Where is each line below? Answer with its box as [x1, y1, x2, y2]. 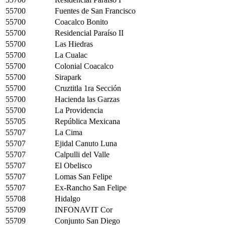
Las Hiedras [55, 39, 93, 48]
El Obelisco [55, 161, 92, 170]
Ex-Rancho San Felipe [55, 183, 127, 192]
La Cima [55, 128, 82, 137]
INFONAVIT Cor [55, 205, 113, 214]
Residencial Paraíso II [55, 28, 124, 37]
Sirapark [55, 72, 81, 81]
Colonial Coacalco [55, 61, 114, 70]
